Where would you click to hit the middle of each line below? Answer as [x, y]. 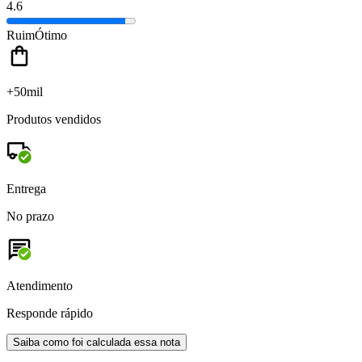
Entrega [26, 188]
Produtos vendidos [54, 119]
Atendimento [40, 285]
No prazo [30, 216]
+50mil [25, 91]
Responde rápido [50, 313]
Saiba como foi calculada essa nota [97, 342]
